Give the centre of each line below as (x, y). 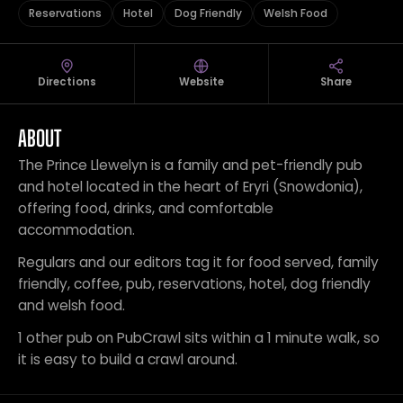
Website (201, 82)
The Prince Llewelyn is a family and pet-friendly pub (190, 165)
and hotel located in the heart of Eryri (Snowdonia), (190, 187)
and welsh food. (72, 305)
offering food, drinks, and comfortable (146, 208)
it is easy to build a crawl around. (128, 359)
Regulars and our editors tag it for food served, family (198, 262)
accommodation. (76, 230)
